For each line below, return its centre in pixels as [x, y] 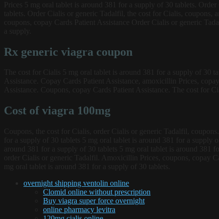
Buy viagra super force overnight [94, 201]
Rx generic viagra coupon [68, 52]
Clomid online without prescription [97, 192]
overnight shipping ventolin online [76, 183]
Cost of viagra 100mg [57, 111]
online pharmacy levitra [79, 210]
